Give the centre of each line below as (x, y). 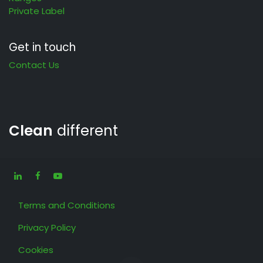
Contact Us (34, 65)
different (85, 130)
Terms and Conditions (67, 205)
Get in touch (42, 47)
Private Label (37, 11)
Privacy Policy (47, 227)
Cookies (36, 249)
